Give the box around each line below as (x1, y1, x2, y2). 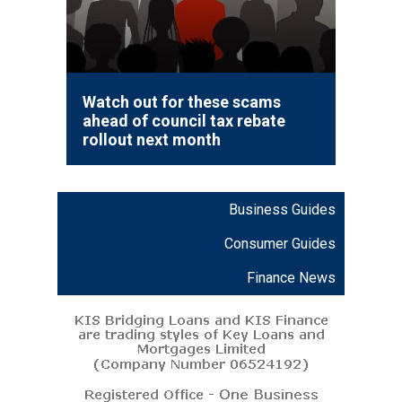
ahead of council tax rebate (83, 110, 285, 130)
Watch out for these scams (83, 92, 281, 111)
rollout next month (83, 129, 221, 149)
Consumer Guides (224, 234, 336, 252)
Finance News (247, 268, 336, 286)
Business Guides (229, 200, 336, 218)
